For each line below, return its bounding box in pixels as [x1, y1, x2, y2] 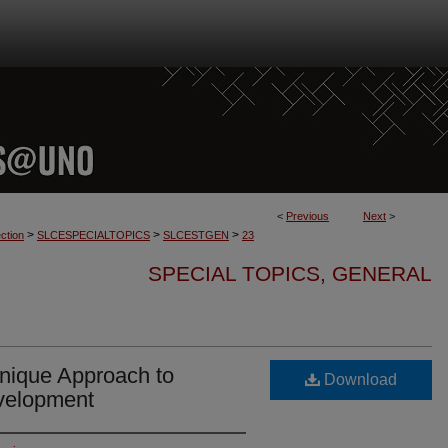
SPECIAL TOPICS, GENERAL [148, 262, 432, 285]
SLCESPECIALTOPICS [37, 229, 150, 241]
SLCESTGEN [163, 229, 229, 241]
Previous [286, 210, 329, 222]
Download [320, 371, 397, 388]
